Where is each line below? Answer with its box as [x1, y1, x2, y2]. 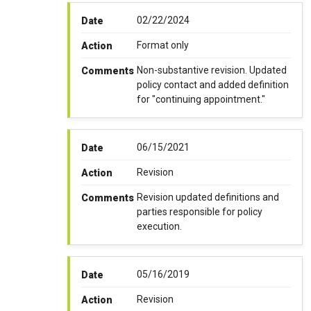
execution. [136, 221, 182, 233]
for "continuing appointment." [136, 94, 265, 106]
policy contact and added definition [136, 79, 289, 91]
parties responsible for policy [136, 206, 262, 218]
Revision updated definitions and [136, 192, 279, 203]
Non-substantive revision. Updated [136, 65, 287, 76]
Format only [136, 40, 189, 51]
